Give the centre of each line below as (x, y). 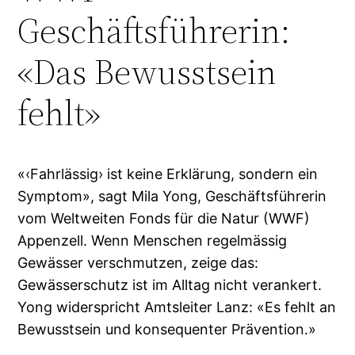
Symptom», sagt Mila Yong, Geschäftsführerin (172, 196)
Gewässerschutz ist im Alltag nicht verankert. (170, 284)
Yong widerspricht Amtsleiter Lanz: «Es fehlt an (177, 307)
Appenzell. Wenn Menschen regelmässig (153, 240)
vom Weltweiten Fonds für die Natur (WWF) (164, 218)
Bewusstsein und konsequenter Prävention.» (167, 329)
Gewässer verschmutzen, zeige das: (138, 262)
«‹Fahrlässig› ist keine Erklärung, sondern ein (168, 174)
